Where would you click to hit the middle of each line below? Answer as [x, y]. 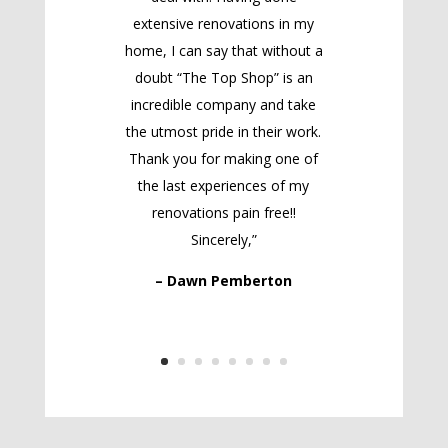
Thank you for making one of [224, 159]
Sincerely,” [223, 240]
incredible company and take [224, 105]
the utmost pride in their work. [224, 132]
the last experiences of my [224, 186]
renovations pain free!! [223, 213]
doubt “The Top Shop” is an [223, 78]
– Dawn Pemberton [224, 281]
